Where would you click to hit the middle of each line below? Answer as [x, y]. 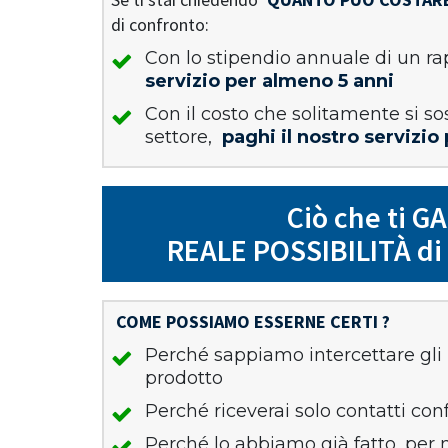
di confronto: [160, 24]
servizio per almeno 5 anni [269, 81]
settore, [181, 137]
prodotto [184, 378]
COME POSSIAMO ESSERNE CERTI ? [253, 321]
